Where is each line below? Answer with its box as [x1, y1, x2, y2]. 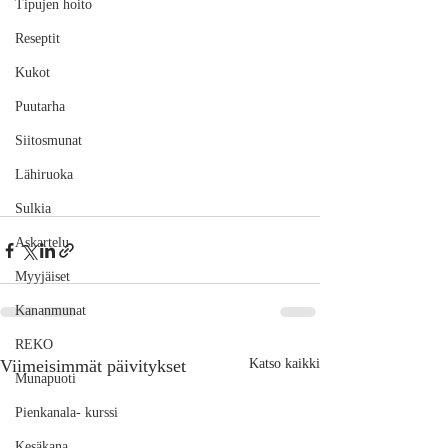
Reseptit [15, 31, 60, 46]
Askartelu [15, 235, 69, 250]
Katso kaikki [249, 356, 320, 372]
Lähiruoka [15, 167, 73, 182]
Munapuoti [15, 371, 76, 386]
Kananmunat [15, 303, 86, 318]
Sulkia [15, 201, 51, 216]
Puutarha [15, 99, 65, 114]
